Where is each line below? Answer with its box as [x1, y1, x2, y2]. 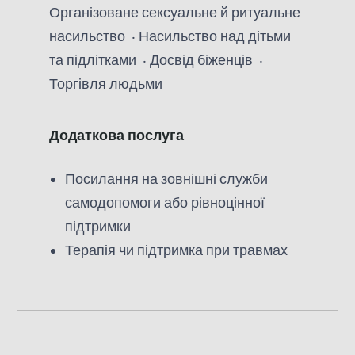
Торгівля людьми [48, 75, 162, 92]
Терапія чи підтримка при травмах [64, 242, 288, 258]
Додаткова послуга [48, 127, 184, 143]
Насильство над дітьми [138, 28, 291, 44]
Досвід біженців [149, 52, 256, 68]
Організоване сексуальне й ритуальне [48, 4, 300, 21]
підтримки [64, 218, 131, 235]
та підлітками [48, 52, 139, 68]
